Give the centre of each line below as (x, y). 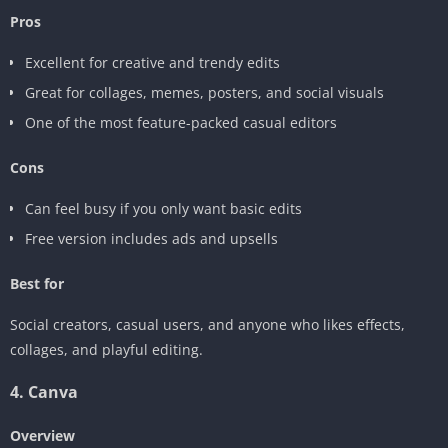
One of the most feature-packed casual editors (181, 122)
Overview (42, 435)
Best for (37, 283)
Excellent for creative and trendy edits (152, 62)
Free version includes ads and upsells (151, 238)
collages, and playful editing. (106, 349)
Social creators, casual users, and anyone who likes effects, (207, 324)
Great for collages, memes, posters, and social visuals (204, 92)
